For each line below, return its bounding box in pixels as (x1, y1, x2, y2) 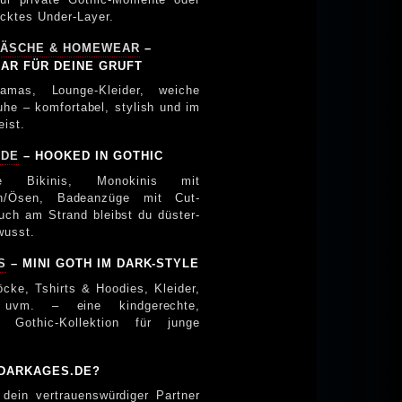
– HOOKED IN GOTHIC (19, 148, 163, 162)
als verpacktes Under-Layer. (37, 9, 114, 23)
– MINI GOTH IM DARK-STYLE (6, 256, 200, 270)
